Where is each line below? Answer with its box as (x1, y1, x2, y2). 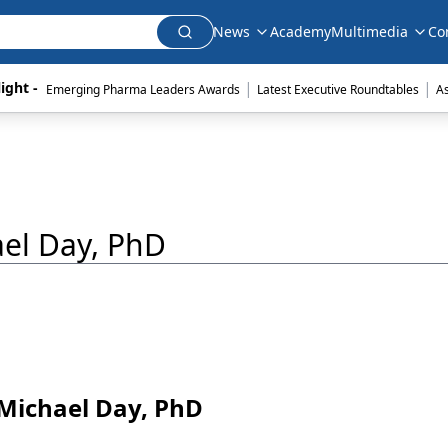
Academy (270, 22, 331, 41)
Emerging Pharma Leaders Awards (45, 81, 240, 98)
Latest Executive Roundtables (256, 81, 419, 98)
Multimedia (331, 22, 408, 41)
